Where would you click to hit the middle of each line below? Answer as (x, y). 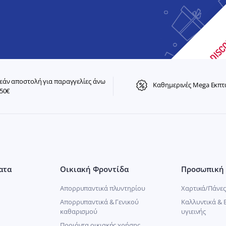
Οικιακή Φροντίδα (94, 169)
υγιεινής (194, 212)
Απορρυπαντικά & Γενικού (99, 202)
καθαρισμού (79, 212)
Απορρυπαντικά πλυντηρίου (103, 188)
